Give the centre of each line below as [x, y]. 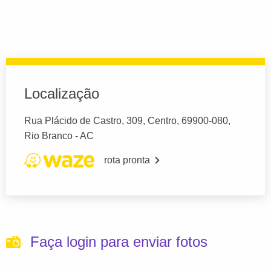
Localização [62, 94]
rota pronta [127, 160]
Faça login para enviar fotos [119, 242]
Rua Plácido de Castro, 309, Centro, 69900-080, [127, 121]
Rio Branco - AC [59, 136]
